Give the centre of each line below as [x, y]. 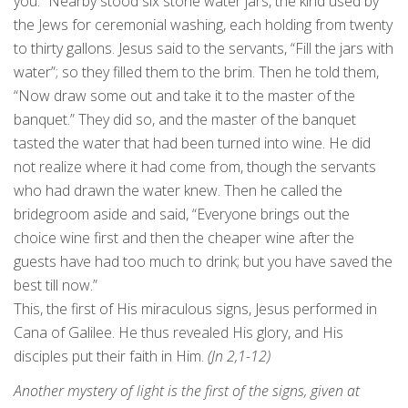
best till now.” [56, 286]
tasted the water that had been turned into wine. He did [192, 143]
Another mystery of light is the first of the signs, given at [187, 391]
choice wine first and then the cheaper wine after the [184, 238]
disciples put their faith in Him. [111, 357]
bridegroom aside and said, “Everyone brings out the [182, 214]
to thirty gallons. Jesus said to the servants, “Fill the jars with [204, 49]
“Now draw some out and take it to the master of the [184, 96]
